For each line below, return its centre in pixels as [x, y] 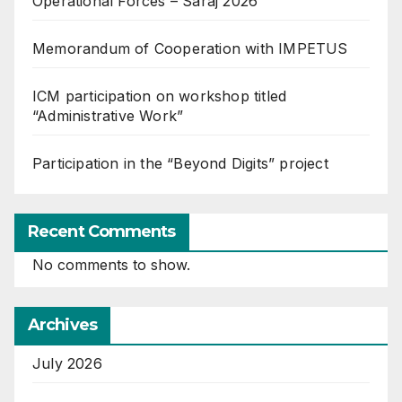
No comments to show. [111, 265]
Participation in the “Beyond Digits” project [180, 164]
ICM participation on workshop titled [160, 96]
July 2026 [67, 364]
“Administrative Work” [108, 116]
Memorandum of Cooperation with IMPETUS [190, 49]
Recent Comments [102, 232]
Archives [62, 325]
